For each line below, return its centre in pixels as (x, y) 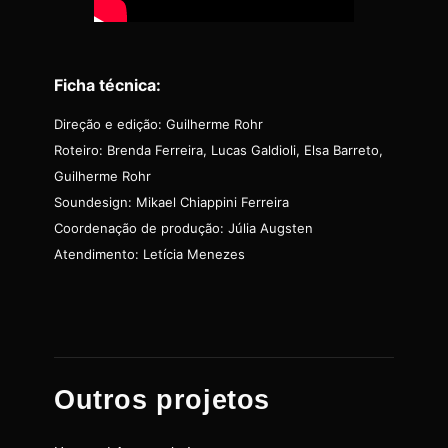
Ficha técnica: (107, 84)
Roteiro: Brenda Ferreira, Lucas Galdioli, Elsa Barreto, (218, 150)
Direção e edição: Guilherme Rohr (158, 124)
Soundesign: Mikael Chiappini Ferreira (171, 202)
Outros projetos (162, 399)
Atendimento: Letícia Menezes (149, 254)
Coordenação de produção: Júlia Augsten (183, 228)
